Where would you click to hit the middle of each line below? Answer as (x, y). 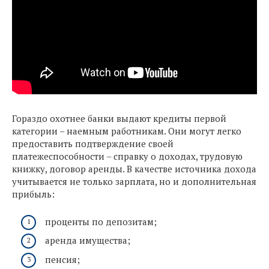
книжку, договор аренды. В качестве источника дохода (134, 168)
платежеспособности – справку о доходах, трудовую (127, 156)
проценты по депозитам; (101, 221)
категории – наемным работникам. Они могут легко (127, 131)
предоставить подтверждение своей (93, 143)
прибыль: (33, 194)
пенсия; (62, 259)
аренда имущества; (88, 240)
